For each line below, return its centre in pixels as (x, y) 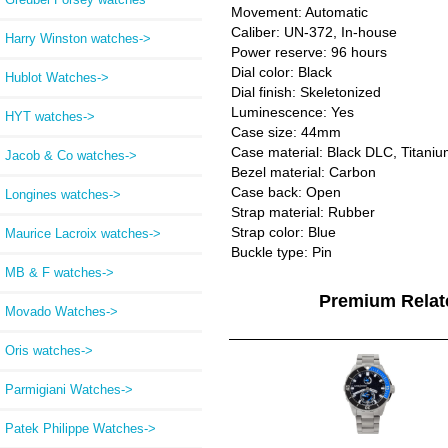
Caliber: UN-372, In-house (313, 32)
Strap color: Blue (283, 232)
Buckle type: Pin (281, 252)
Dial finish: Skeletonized (305, 92)
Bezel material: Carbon (303, 172)
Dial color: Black (281, 72)
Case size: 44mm (285, 132)
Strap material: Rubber (302, 212)
